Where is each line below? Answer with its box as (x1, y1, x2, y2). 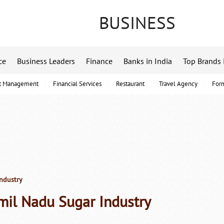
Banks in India (123, 57, 172, 66)
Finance (86, 57, 112, 66)
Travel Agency (159, 80, 197, 88)
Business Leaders (17, 57, 75, 66)
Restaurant (116, 80, 144, 88)
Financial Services (53, 80, 101, 88)
